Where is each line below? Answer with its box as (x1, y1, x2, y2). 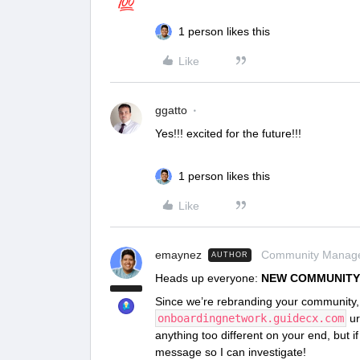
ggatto (155, 103, 187, 117)
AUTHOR (211, 250, 248, 259)
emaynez (155, 247, 202, 261)
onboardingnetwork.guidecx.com (157, 311, 344, 325)
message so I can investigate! (155, 345, 306, 358)
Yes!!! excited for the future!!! (155, 126, 301, 140)
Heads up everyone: (155, 271, 261, 284)
